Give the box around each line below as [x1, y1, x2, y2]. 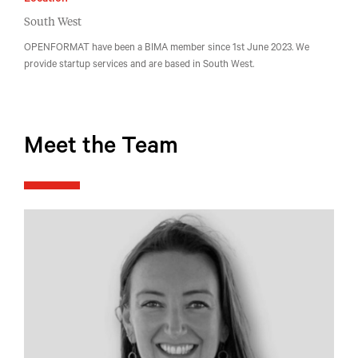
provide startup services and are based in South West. [24, 60, 254, 71]
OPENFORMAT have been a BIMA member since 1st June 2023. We [24, 43, 309, 54]
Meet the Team [24, 136, 178, 162]
